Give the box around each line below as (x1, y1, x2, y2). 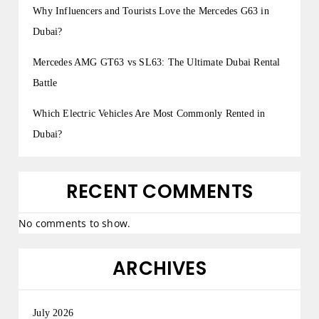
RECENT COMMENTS (66, 179, 253, 205)
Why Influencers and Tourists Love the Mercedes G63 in (33, 6, 269, 17)
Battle (33, 78, 58, 89)
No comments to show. (19, 216, 131, 231)
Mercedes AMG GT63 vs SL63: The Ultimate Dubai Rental (33, 57, 281, 68)
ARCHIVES (113, 256, 206, 282)
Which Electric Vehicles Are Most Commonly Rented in (33, 108, 266, 120)
